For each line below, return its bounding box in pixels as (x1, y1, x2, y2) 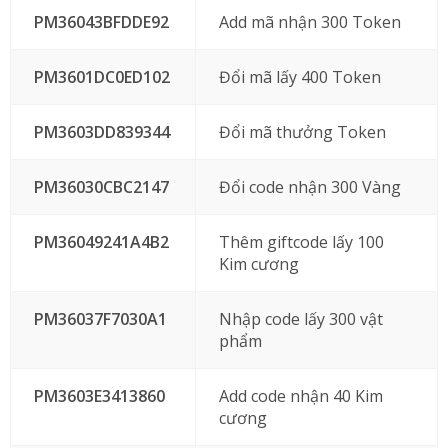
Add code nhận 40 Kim (218, 385, 383, 407)
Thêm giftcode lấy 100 (218, 231, 384, 253)
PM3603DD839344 (33, 121, 170, 143)
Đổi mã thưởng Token (218, 121, 386, 143)
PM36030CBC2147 (33, 176, 169, 198)
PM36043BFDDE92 (33, 11, 169, 33)
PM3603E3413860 (33, 385, 165, 407)
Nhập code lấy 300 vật (218, 308, 383, 330)
